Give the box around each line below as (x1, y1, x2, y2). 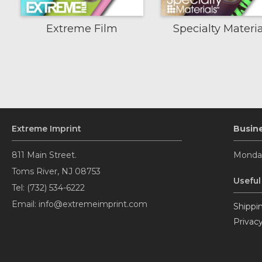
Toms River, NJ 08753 (12, 166, 101, 177)
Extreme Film (46, 22, 118, 35)
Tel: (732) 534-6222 (12, 182, 85, 193)
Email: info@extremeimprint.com (12, 199, 147, 209)
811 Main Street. (12, 150, 77, 160)
